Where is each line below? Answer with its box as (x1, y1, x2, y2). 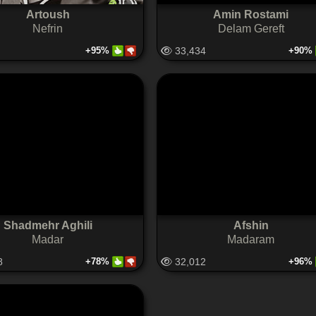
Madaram (227, 233, 274, 245)
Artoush (25, 8, 70, 20)
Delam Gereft (217, 22, 284, 35)
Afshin (233, 219, 269, 231)
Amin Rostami (213, 8, 288, 20)
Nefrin (32, 22, 63, 35)
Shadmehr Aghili (3, 219, 92, 231)
